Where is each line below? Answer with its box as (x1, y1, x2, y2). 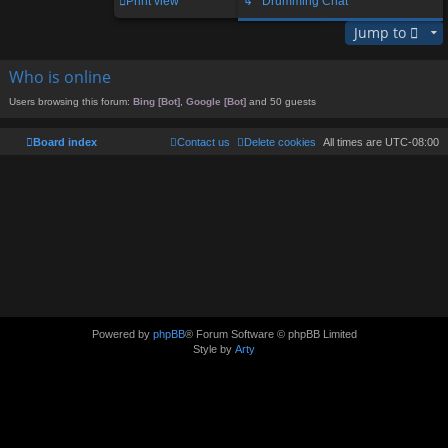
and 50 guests (246, 95, 316, 107)
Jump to (354, 22, 406, 42)
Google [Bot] (186, 95, 246, 107)
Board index (33, 135, 97, 148)
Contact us (177, 135, 230, 148)
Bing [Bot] (133, 95, 180, 107)
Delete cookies (244, 135, 316, 148)
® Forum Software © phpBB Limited (184, 327, 357, 340)
